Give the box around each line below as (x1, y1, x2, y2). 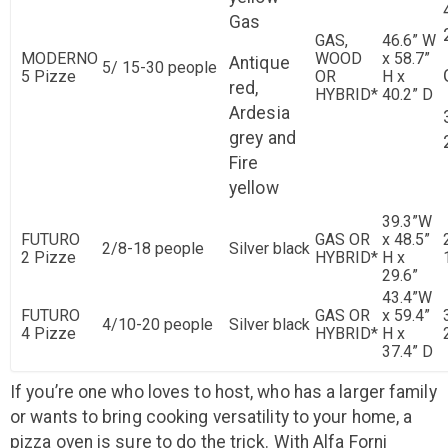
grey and (229, 128, 296, 149)
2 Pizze (21, 248, 76, 268)
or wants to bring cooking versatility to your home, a (10, 407, 413, 428)
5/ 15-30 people (102, 58, 217, 78)
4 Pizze (21, 324, 76, 344)
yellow (229, 178, 279, 199)
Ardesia (229, 103, 290, 124)
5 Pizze (21, 67, 76, 87)
